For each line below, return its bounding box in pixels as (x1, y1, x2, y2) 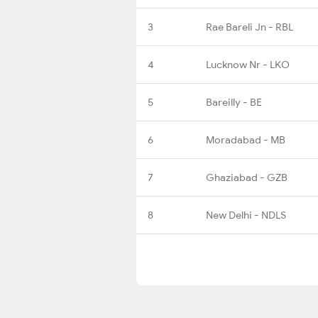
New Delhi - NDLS (206, 208, 286, 221)
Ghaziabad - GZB (206, 170, 287, 184)
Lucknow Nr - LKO (206, 57, 290, 71)
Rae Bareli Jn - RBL (206, 20, 293, 33)
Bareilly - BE (206, 95, 262, 109)
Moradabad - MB (206, 133, 285, 146)
